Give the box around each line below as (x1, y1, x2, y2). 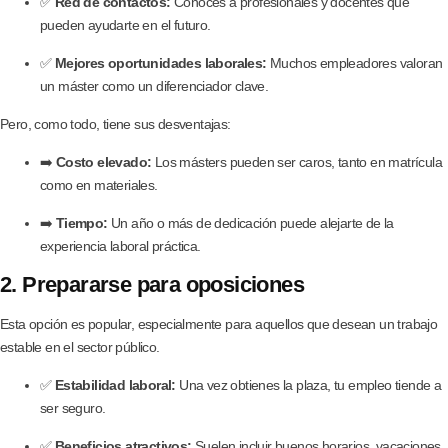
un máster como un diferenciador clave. (40, 77, 269, 94)
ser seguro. (40, 399, 106, 416)
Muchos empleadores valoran (266, 54, 443, 71)
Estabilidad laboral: (54, 376, 176, 393)
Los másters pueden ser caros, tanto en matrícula (151, 153, 443, 170)
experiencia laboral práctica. (40, 237, 201, 254)
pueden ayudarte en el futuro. (40, 16, 211, 33)
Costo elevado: (55, 153, 152, 170)
